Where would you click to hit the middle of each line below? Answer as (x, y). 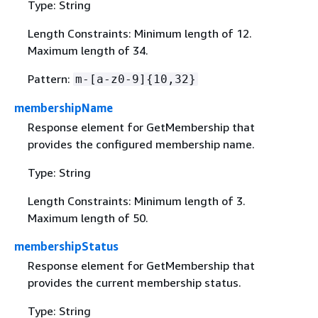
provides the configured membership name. (141, 144)
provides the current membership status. (134, 282)
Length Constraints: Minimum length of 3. (136, 201)
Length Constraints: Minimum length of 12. (139, 33)
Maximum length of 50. (88, 218)
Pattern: (50, 78)
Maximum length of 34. (88, 50)
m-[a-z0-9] (110, 79)
